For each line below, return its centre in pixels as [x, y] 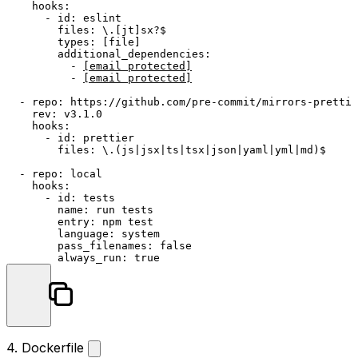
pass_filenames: [105, 245]
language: [86, 233]
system [141, 233]
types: [77, 42]
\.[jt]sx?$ [134, 30]
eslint [102, 18]
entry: [77, 221]
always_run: [93, 257]
